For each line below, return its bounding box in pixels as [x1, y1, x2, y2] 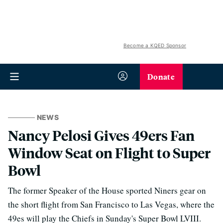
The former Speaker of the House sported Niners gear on [8, 185, 206, 196]
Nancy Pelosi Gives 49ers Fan [8, 126, 195, 144]
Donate [147, 71, 175, 82]
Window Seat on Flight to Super [8, 143, 211, 162]
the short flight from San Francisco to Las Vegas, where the [8, 199, 215, 210]
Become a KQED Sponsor [123, 42, 186, 48]
